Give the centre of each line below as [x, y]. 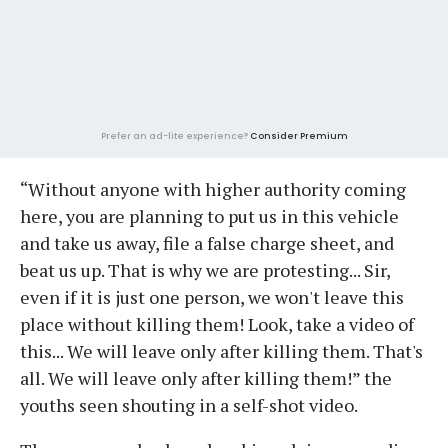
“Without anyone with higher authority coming [213, 188]
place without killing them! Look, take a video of [217, 323]
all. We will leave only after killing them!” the [206, 377]
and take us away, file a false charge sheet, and [207, 242]
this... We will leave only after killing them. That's [221, 350]
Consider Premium [298, 135]
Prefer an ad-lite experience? [175, 135]
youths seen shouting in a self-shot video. [189, 404]
